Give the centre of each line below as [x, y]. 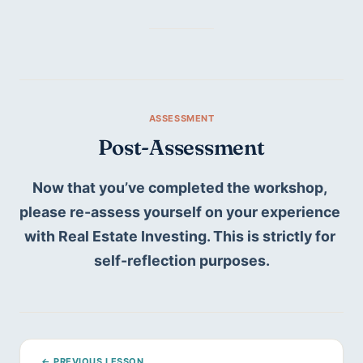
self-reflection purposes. [181, 261]
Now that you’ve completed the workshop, [180, 188]
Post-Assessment [181, 147]
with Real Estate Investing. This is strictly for [180, 237]
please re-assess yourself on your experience [180, 212]
